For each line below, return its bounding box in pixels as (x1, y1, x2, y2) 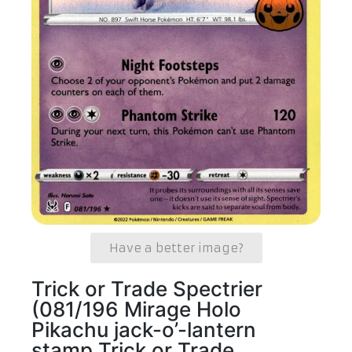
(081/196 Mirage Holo (31, 297, 241, 322)
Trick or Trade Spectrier (31, 277, 262, 302)
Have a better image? (108, 240, 244, 256)
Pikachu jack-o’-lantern (31, 317, 256, 343)
